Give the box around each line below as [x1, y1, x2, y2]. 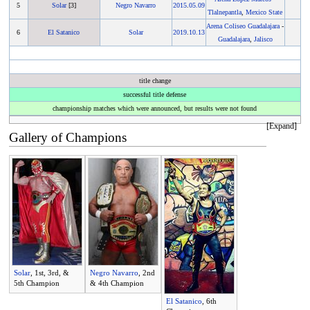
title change [138, 77, 171, 85]
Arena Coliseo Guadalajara [206, 22, 280, 30]
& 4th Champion [89, 278, 144, 287]
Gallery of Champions [8, 129, 127, 145]
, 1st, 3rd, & [30, 268, 69, 277]
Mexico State [246, 8, 283, 17]
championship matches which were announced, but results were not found [53, 104, 257, 113]
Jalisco [253, 35, 273, 44]
